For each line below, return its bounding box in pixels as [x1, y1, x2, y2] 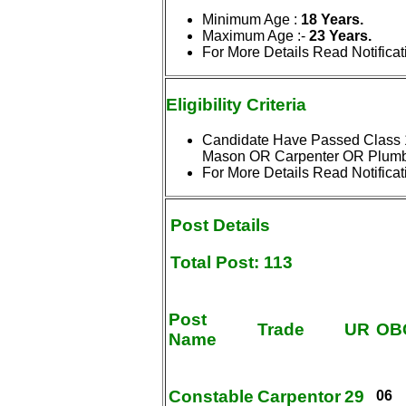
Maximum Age [202, 28, 294, 44]
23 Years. [309, 28, 372, 44]
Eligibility [166, 95, 246, 115]
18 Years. [301, 12, 363, 28]
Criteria [246, 95, 306, 115]
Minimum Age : [202, 12, 301, 28]
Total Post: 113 [166, 253, 293, 273]
